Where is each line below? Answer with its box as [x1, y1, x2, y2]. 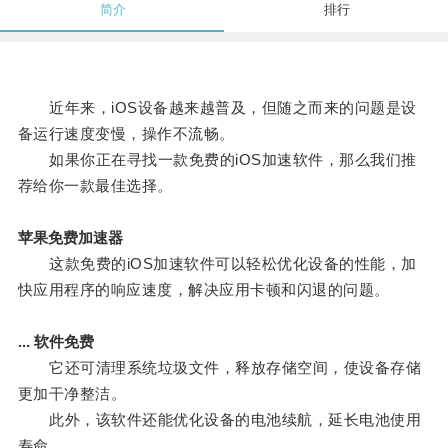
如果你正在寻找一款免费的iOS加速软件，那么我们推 [17, 151, 417, 169]
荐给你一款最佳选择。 [17, 177, 173, 195]
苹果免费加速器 [17, 229, 123, 247]
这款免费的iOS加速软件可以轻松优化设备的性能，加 [17, 255, 417, 273]
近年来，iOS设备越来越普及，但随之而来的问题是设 [17, 99, 417, 117]
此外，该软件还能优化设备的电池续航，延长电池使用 [17, 411, 422, 429]
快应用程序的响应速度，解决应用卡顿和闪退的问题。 [17, 281, 390, 299]
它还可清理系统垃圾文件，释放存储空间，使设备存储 [17, 359, 422, 377]
